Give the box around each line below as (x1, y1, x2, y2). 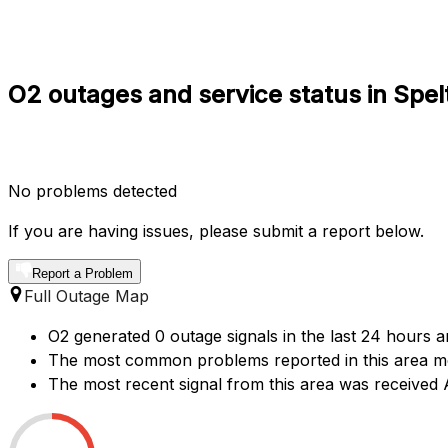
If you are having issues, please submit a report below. (8, 220, 424, 241)
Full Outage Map (24, 285, 149, 306)
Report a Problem (32, 265, 133, 281)
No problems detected (8, 180, 177, 201)
